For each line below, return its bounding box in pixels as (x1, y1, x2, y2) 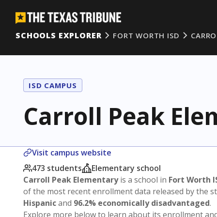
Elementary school (92, 163, 161, 173)
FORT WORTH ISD (113, 31, 180, 40)
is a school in (118, 174, 169, 185)
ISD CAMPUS (29, 80, 77, 90)
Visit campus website (32, 147, 111, 158)
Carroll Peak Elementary (23, 174, 118, 185)
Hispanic (23, 198, 56, 208)
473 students (32, 163, 82, 173)
